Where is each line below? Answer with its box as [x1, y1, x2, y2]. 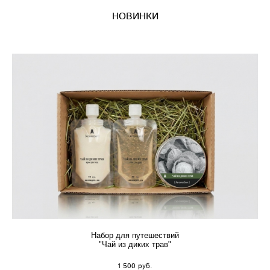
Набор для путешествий [91, 230, 179, 240]
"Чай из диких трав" [99, 239, 171, 249]
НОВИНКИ [111, 9, 159, 24]
